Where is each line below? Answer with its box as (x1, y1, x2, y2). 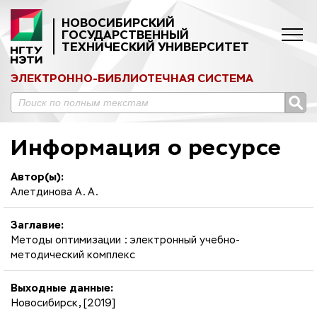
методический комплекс (11, 250, 135, 260)
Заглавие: (11, 220, 64, 231)
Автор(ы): (11, 172, 64, 183)
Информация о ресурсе (11, 138, 282, 160)
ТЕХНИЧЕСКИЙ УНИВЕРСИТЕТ (62, 42, 249, 54)
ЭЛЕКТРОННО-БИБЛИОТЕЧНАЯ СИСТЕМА (11, 73, 253, 84)
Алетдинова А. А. (11, 187, 98, 197)
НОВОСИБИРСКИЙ (62, 18, 175, 30)
